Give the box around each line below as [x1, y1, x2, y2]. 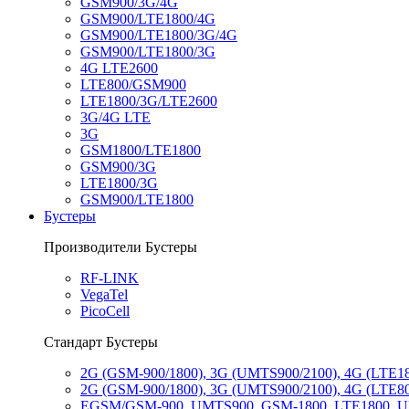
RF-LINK [80, 270, 139, 286]
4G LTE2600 [80, 60, 158, 76]
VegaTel [80, 287, 128, 302]
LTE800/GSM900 [80, 77, 186, 92]
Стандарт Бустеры [44, 334, 158, 350]
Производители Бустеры [44, 239, 197, 255]
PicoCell [80, 303, 130, 319]
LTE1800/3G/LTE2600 [80, 93, 217, 109]
